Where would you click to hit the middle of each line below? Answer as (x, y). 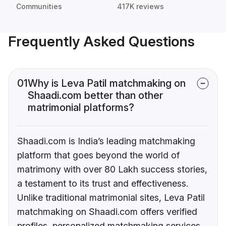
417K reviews (140, 7)
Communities (39, 7)
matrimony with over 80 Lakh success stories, (112, 169)
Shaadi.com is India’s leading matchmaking (106, 141)
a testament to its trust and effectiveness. (103, 184)
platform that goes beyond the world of (98, 155)
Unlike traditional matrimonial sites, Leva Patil (111, 198)
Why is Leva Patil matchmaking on (107, 83)
